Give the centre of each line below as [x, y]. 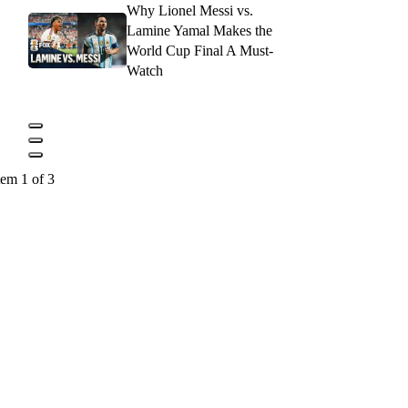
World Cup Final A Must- [200, 50]
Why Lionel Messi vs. [190, 10]
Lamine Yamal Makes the [199, 30]
